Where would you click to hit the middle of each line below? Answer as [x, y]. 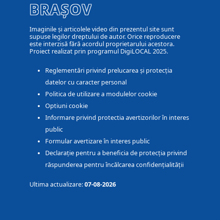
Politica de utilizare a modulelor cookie [101, 94]
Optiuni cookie [67, 106]
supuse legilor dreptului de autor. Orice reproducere [105, 36]
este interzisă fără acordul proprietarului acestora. [102, 44]
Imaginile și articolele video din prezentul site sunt [102, 29]
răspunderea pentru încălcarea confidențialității [114, 165]
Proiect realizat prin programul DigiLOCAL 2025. [99, 51]
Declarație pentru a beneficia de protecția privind [116, 153]
